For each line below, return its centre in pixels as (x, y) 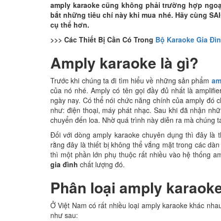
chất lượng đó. (101, 164)
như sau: (64, 215)
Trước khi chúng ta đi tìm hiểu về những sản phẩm (131, 80)
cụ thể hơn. (70, 25)
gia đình (64, 164)
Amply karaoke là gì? (124, 62)
